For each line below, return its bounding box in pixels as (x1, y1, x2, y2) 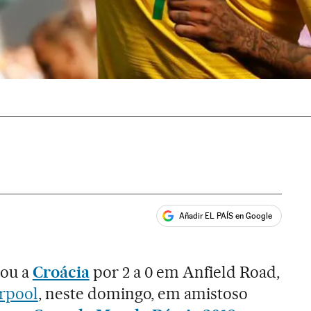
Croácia (32, 262, 90, 283)
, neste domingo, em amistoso (37, 284, 249, 304)
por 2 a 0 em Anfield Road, (89, 262, 280, 283)
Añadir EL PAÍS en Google (179, 210, 273, 221)
